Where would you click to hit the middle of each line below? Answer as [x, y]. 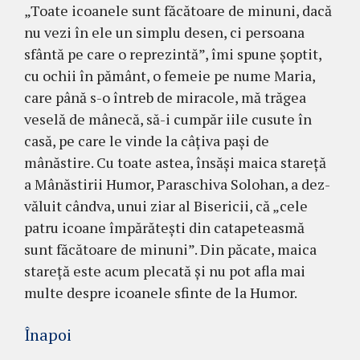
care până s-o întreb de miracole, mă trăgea [165, 98]
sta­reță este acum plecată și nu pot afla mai [165, 271]
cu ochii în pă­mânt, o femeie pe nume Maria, [170, 76]
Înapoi [48, 335]
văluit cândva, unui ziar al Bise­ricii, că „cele [166, 206]
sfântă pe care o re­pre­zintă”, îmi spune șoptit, [173, 54]
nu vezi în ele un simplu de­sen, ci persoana [164, 33]
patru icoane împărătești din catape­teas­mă [164, 228]
